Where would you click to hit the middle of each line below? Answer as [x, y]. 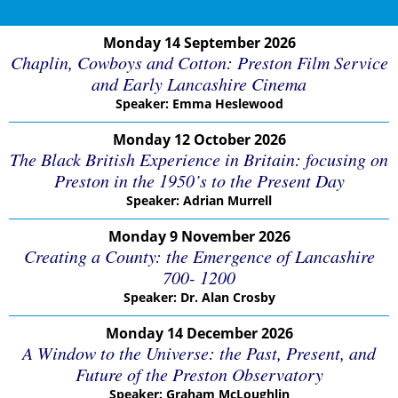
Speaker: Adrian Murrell [199, 200]
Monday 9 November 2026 [199, 236]
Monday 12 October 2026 [199, 139]
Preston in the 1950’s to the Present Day [199, 180]
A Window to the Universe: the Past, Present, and [199, 353]
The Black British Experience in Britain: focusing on [199, 159]
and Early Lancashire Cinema [199, 84]
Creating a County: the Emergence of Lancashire [199, 256]
